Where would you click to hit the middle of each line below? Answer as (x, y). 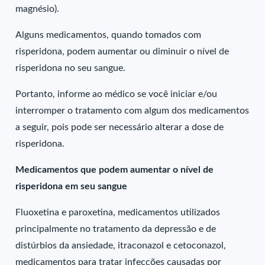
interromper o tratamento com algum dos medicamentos (132, 111)
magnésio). (38, 9)
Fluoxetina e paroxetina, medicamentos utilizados (118, 212)
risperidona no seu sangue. (71, 68)
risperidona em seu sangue (72, 186)
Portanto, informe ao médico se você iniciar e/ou (117, 94)
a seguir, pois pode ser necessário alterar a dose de (120, 127)
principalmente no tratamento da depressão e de (116, 229)
